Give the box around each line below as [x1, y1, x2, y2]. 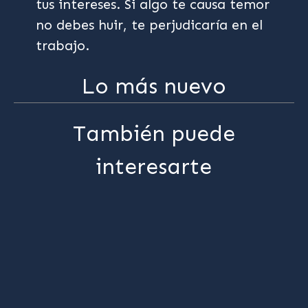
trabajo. [36, 37, 90, 54]
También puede [72, 120, 235, 147]
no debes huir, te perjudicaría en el [36, 16, 263, 34]
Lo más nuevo [82, 73, 226, 100]
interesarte [96, 153, 212, 180]
